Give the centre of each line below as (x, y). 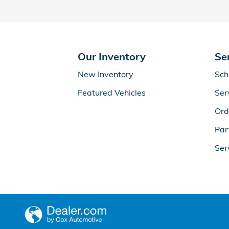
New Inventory (106, 74)
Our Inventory (112, 56)
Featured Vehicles (112, 93)
